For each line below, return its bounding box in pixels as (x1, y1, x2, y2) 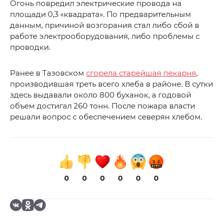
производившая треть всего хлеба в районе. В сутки (10, 79, 213, 89)
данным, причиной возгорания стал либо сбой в (10, 20, 199, 30)
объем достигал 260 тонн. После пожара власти (10, 101, 195, 111)
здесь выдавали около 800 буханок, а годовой (10, 90, 191, 100)
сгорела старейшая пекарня (86, 68, 196, 78)
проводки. (10, 42, 50, 52)
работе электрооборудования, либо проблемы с (10, 31, 200, 41)
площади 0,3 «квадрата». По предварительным (10, 9, 191, 19)
